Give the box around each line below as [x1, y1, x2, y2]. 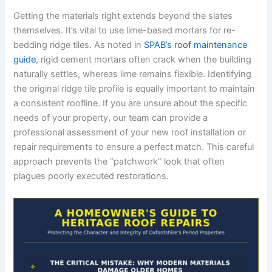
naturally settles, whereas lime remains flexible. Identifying [13, 69, 252, 80]
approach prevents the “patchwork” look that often [13, 156, 225, 168]
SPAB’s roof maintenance [144, 39, 248, 51]
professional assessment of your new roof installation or [13, 127, 246, 138]
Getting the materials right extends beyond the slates [13, 10, 233, 22]
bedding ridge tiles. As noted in [13, 39, 144, 51]
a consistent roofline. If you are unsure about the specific [13, 98, 248, 109]
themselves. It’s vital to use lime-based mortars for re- [13, 25, 236, 36]
